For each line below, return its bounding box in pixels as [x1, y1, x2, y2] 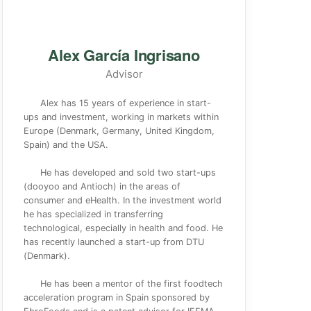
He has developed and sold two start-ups [40, 167, 217, 178]
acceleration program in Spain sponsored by [24, 292, 210, 303]
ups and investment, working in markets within [24, 112, 219, 122]
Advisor [105, 67, 143, 81]
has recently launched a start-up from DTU [24, 237, 205, 247]
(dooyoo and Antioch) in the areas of [24, 181, 181, 192]
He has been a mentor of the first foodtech [40, 278, 224, 289]
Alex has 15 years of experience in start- [40, 98, 212, 108]
